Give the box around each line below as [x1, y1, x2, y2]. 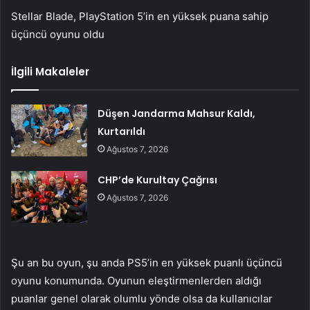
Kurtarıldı [98, 125, 146, 139]
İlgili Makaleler [11, 64, 89, 80]
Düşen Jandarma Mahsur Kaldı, [98, 107, 256, 121]
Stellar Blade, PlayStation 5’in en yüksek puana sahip [11, 10, 268, 24]
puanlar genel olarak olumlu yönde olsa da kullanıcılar [11, 292, 273, 306]
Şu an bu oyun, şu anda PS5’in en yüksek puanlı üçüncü [11, 256, 282, 270]
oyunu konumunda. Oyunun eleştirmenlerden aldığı [11, 274, 262, 288]
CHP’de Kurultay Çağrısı [98, 173, 218, 188]
